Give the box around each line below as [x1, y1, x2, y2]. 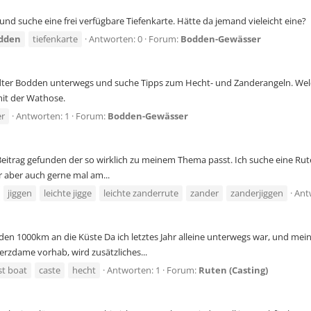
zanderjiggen [230, 187, 283, 200]
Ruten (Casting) [199, 264, 268, 277]
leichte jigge [44, 187, 92, 200]
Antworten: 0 [89, 33, 142, 46]
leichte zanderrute [103, 187, 178, 200]
